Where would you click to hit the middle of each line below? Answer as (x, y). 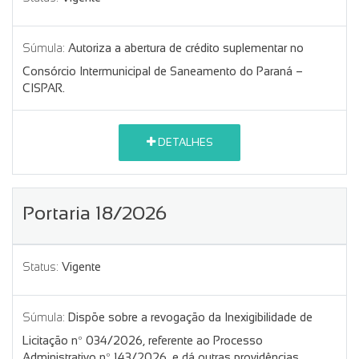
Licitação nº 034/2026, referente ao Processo (143, 340)
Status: (40, 266)
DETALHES (184, 143)
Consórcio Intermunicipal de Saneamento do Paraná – (163, 71)
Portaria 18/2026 (95, 212)
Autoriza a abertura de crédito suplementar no (186, 48)
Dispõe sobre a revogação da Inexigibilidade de (190, 317)
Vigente (81, 266)
